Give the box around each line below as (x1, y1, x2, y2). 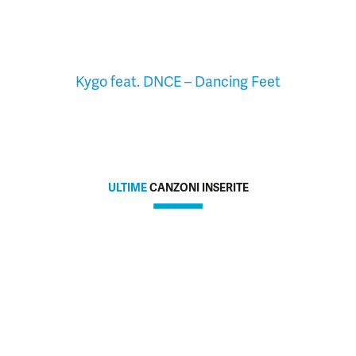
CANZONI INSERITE (146, 180, 249, 195)
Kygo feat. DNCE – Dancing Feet (75, 72, 281, 91)
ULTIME (107, 180, 147, 195)
